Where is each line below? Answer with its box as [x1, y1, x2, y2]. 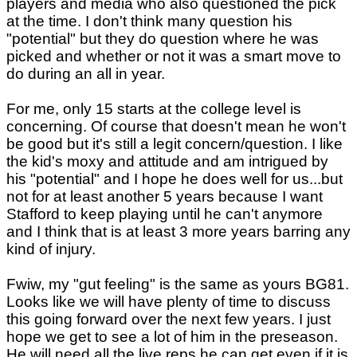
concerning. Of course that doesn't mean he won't [6, 118, 346, 135]
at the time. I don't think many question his [6, 13, 292, 30]
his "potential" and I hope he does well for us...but [6, 171, 343, 188]
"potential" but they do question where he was [6, 30, 319, 48]
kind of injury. [6, 241, 96, 258]
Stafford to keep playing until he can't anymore [6, 206, 323, 223]
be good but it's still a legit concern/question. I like [6, 135, 343, 153]
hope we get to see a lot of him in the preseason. [6, 328, 338, 346]
